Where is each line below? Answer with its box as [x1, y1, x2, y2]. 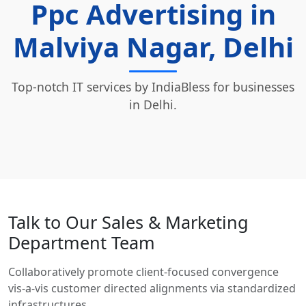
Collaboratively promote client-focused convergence [8, 264, 279, 279]
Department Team [8, 230, 155, 254]
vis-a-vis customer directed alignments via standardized [8, 280, 296, 296]
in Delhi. [129, 96, 177, 113]
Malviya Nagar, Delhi [12, 27, 294, 66]
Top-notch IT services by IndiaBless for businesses [12, 78, 294, 95]
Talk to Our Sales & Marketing [8, 210, 249, 234]
